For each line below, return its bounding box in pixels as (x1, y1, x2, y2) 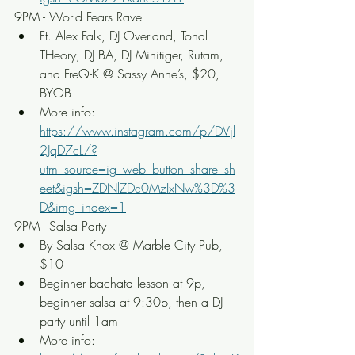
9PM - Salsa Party (14, 217, 106, 235)
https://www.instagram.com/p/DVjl (40, 122, 235, 139)
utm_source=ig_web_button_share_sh (40, 160, 235, 177)
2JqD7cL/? (40, 141, 97, 158)
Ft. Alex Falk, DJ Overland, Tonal (40, 27, 212, 44)
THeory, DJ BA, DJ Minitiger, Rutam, (40, 46, 227, 63)
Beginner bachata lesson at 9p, (40, 274, 209, 292)
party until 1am (40, 312, 118, 330)
